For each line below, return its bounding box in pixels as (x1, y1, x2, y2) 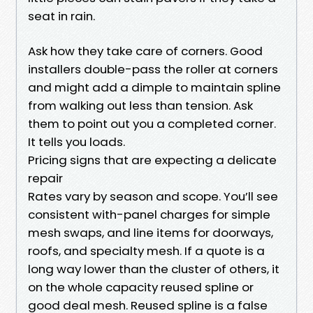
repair (28, 169, 63, 187)
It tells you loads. (28, 133, 125, 150)
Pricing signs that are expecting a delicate (28, 151, 277, 168)
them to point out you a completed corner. (28, 115, 276, 132)
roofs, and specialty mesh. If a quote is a (28, 242, 265, 259)
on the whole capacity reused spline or (28, 278, 254, 296)
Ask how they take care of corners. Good (28, 42, 263, 59)
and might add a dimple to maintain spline (28, 78, 281, 96)
